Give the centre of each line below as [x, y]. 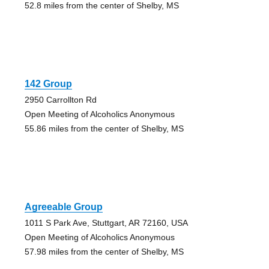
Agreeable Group [63, 207]
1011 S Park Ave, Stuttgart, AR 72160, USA [106, 223]
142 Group [48, 84]
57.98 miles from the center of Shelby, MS [104, 252]
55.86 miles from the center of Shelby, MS [104, 129]
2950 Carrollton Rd [60, 100]
